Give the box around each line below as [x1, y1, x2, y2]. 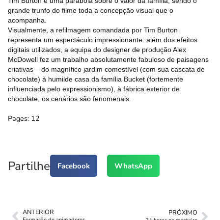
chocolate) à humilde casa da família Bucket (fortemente [8, 75, 183, 83]
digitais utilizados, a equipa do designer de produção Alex [8, 46, 186, 54]
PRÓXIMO [168, 208, 197, 218]
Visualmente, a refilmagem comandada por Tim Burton [8, 26, 178, 34]
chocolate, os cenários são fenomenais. [8, 95, 131, 103]
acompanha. [8, 16, 47, 25]
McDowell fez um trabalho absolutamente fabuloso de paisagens [8, 55, 209, 64]
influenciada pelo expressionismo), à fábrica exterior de [8, 85, 180, 93]
